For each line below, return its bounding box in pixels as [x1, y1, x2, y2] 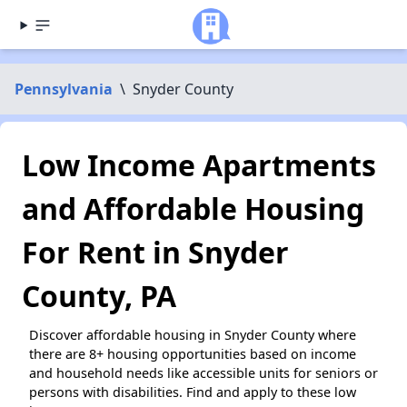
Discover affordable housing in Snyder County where [29, 326, 356, 343]
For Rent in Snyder [22, 233, 289, 272]
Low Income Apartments [22, 145, 376, 184]
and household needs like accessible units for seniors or [29, 364, 378, 382]
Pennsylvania [15, 79, 113, 99]
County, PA [22, 276, 176, 315]
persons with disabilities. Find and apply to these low [29, 383, 356, 401]
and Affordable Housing [22, 189, 364, 228]
